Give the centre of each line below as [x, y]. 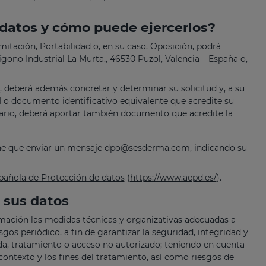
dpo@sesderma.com [147, 148]
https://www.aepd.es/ [173, 178]
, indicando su [218, 148]
